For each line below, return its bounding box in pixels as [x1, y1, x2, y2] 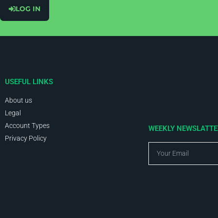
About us [5, 96, 32, 105]
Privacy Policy [5, 134, 47, 143]
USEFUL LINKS [5, 77, 53, 87]
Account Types [5, 122, 50, 130]
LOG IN [16, 4, 40, 14]
